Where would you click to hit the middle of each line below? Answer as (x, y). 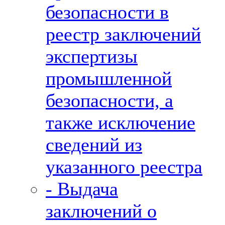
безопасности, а (109, 100)
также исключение (121, 123)
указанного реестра (124, 167)
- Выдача (82, 189)
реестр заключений (123, 34)
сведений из (94, 145)
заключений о (101, 211)
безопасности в (107, 12)
